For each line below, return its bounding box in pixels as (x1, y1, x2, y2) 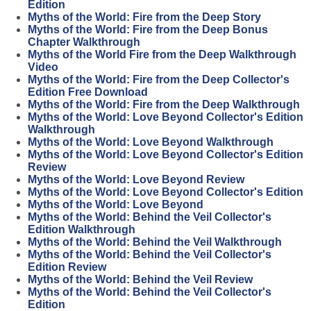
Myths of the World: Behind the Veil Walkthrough (28, 235, 282, 248)
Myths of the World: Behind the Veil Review (28, 273, 253, 285)
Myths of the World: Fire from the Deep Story (28, 10, 261, 23)
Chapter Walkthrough (28, 35, 140, 48)
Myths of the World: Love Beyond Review (28, 173, 244, 185)
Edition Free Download (28, 85, 148, 98)
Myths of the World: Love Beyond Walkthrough (28, 135, 274, 148)
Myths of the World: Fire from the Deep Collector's (28, 73, 289, 85)
